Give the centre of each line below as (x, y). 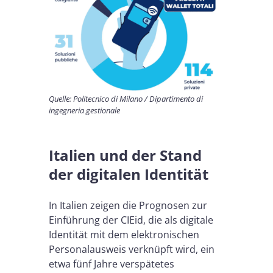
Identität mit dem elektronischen (124, 235)
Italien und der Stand (125, 155)
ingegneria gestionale (84, 111)
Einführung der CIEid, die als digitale (131, 220)
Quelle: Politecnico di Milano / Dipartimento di (126, 99)
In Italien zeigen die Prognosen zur (128, 206)
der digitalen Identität (129, 174)
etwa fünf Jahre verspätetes (112, 264)
